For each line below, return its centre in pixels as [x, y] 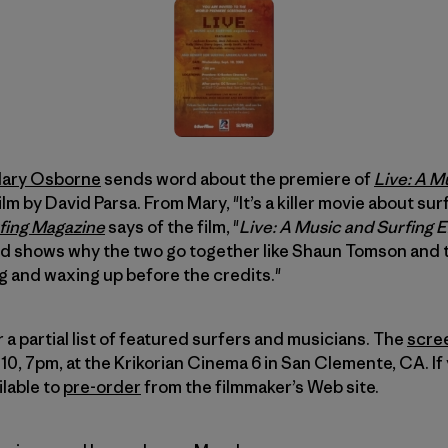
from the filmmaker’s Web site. [260, 386]
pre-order [102, 386]
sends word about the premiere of [237, 178]
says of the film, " [172, 226]
